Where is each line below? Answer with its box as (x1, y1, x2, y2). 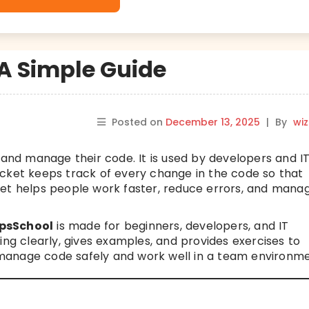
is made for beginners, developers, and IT (53, 218, 289, 234)
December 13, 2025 (165, 115, 260, 129)
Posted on (111, 115, 166, 129)
